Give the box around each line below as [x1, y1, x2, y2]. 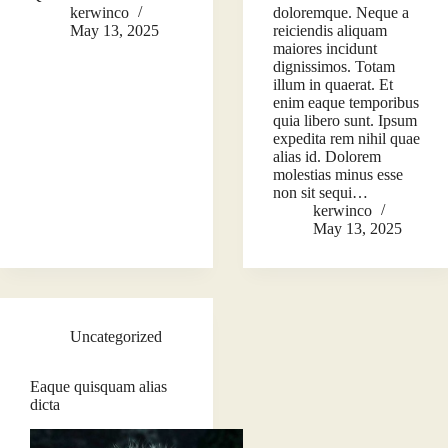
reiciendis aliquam [273, 22, 388, 40]
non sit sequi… [273, 184, 369, 202]
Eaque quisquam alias [30, 378, 167, 396]
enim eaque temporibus [273, 94, 420, 112]
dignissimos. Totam [273, 58, 396, 76]
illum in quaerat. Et [273, 76, 394, 94]
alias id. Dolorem [273, 148, 382, 166]
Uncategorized [70, 328, 162, 346]
